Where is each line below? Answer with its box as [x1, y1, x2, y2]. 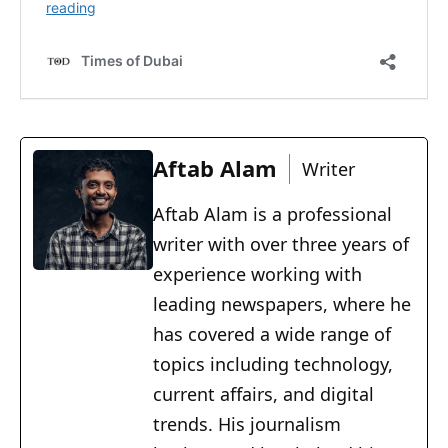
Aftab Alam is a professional [153, 202, 392, 227]
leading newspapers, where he [153, 292, 411, 317]
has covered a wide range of [153, 322, 391, 347]
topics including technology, [153, 352, 393, 377]
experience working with [153, 262, 362, 287]
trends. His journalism [153, 412, 341, 437]
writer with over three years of [153, 232, 409, 257]
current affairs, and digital [153, 382, 374, 407]
